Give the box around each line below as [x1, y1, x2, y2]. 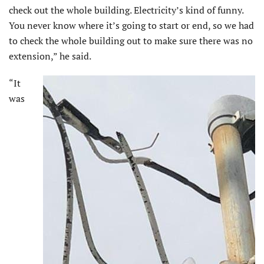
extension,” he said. [9, 49, 91, 62]
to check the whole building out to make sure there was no [9, 34, 253, 47]
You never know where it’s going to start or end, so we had [9, 18, 254, 32]
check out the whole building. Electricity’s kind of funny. [9, 3, 243, 16]
